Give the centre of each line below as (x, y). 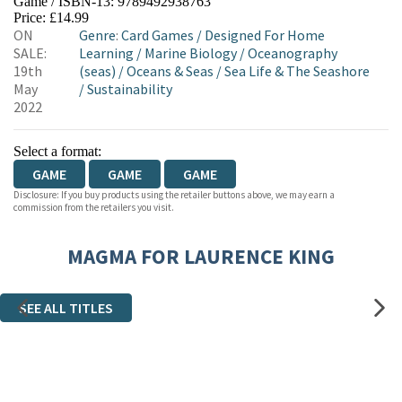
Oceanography (292, 53)
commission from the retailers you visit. (94, 207)
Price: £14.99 (51, 17)
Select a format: (57, 151)
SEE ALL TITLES (66, 308)
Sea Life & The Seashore (297, 71)
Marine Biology (190, 53)
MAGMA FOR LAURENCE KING (201, 256)
